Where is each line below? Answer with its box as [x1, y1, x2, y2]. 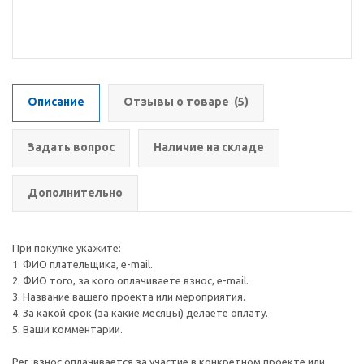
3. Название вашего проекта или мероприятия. [12, 291, 248, 302]
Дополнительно [28, 186, 123, 199]
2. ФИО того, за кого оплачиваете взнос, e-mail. [12, 275, 253, 286]
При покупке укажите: [12, 242, 121, 253]
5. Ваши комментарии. [12, 323, 125, 335]
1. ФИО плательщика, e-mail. [12, 258, 155, 270]
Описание [28, 95, 84, 108]
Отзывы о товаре [123, 95, 229, 108]
